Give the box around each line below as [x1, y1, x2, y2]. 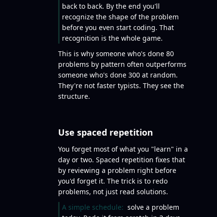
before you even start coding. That [62, 23, 174, 32]
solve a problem [127, 202, 179, 212]
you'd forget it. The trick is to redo [58, 176, 168, 186]
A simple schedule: [62, 202, 127, 212]
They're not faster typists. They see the [58, 81, 184, 90]
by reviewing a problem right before [58, 166, 176, 175]
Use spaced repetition [58, 126, 153, 138]
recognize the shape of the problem [62, 12, 179, 21]
